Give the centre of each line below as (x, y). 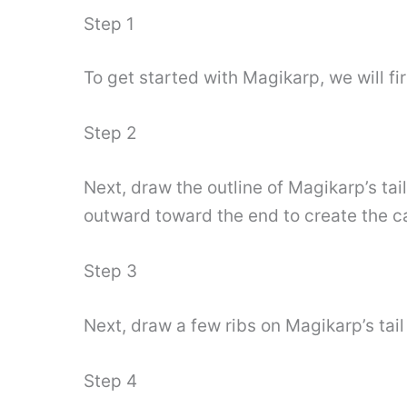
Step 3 (110, 272)
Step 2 (110, 134)
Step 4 (110, 382)
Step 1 (109, 24)
